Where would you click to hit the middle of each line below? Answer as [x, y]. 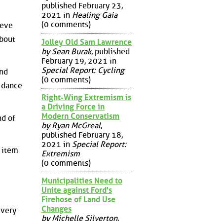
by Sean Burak [66, 51]
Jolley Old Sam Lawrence [87, 42]
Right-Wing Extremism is [86, 97]
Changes [56, 209]
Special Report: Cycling [83, 70]
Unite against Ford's [77, 190]
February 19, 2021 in [79, 61]
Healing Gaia [95, 15]
